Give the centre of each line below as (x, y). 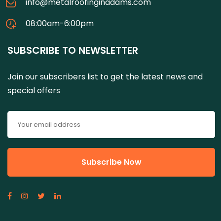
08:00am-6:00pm (60, 23)
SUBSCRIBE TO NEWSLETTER (73, 50)
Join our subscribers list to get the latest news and (105, 77)
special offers (34, 91)
